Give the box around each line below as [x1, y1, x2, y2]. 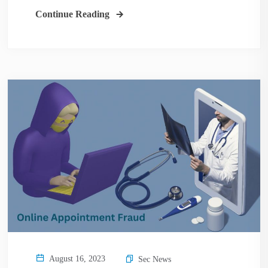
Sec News [138, 254, 171, 264]
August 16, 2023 [47, 254, 105, 263]
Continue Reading [35, 8, 109, 19]
